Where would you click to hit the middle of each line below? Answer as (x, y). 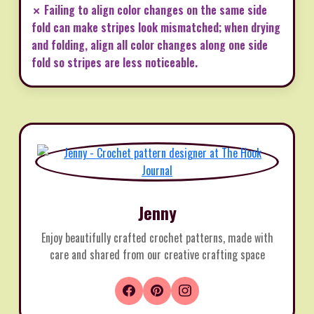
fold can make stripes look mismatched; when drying (156, 27)
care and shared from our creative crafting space (157, 254)
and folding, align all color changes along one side (150, 45)
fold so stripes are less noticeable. (115, 62)
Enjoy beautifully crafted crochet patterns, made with (157, 237)
